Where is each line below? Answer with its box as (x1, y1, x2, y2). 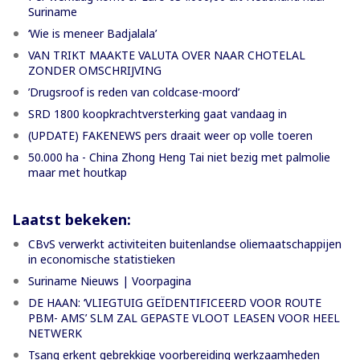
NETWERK (28, 325, 82, 341)
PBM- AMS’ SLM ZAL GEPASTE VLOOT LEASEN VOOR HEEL (28, 309, 340, 325)
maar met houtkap (28, 164, 127, 180)
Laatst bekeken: (12, 209, 131, 229)
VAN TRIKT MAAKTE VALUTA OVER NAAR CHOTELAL (28, 47, 305, 63)
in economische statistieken (28, 251, 175, 267)
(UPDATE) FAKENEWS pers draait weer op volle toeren (28, 127, 313, 143)
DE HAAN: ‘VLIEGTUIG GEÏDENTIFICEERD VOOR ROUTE (28, 294, 321, 310)
